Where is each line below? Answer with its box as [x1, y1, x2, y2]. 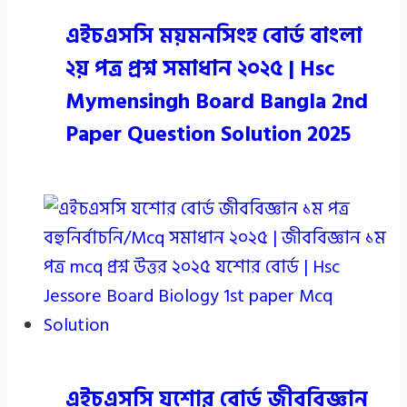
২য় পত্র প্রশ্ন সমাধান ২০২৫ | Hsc [65, 50, 334, 86]
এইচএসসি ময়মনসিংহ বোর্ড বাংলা [65, 17, 362, 54]
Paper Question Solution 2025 [65, 115, 351, 152]
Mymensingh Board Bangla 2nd [65, 83, 368, 119]
